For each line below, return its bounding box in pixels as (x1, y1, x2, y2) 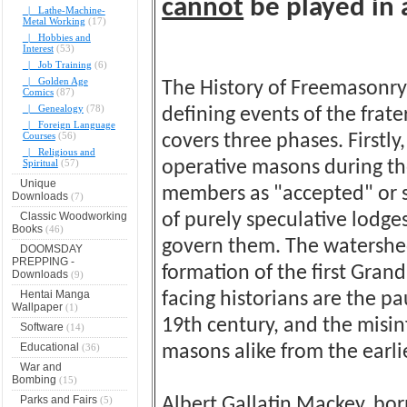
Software (19, 320, 64, 333)
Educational (19, 340, 79, 353)
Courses (22, 129, 55, 141)
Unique (19, 176, 56, 190)
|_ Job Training (22, 58, 92, 70)
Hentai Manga (19, 287, 90, 301)
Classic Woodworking (19, 209, 127, 223)
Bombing (11, 372, 56, 386)
